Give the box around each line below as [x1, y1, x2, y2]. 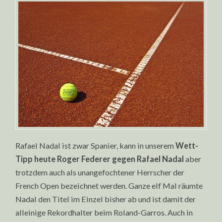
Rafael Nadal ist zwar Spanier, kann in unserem [15, 140, 176, 150]
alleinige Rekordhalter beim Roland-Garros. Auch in [15, 207, 193, 217]
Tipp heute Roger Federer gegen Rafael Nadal [15, 154, 184, 164]
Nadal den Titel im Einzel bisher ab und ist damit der [15, 194, 196, 204]
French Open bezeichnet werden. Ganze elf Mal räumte [15, 180, 203, 190]
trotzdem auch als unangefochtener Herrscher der [15, 167, 185, 177]
